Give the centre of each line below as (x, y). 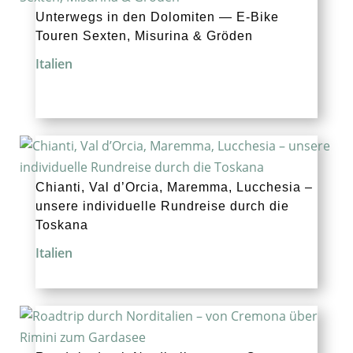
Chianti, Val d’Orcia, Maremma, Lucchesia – (174, 187)
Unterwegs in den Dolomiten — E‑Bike (157, 17)
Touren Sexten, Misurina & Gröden (144, 35)
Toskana (61, 225)
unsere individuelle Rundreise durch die (162, 206)
